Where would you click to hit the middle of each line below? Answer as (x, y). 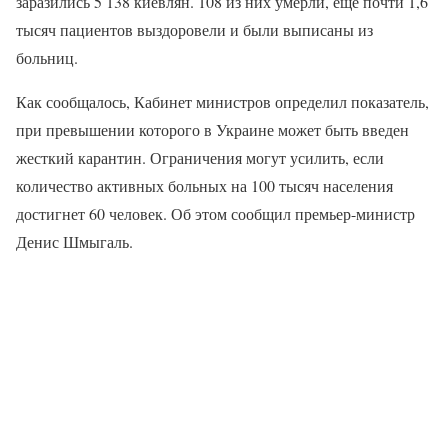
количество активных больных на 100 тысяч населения (204, 185)
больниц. (47, 57)
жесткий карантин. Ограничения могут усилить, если (200, 157)
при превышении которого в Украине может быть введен (212, 129)
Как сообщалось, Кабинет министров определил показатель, (222, 101)
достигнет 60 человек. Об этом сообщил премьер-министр (215, 213)
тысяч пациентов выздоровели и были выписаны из (194, 29)
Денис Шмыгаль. (74, 241)
